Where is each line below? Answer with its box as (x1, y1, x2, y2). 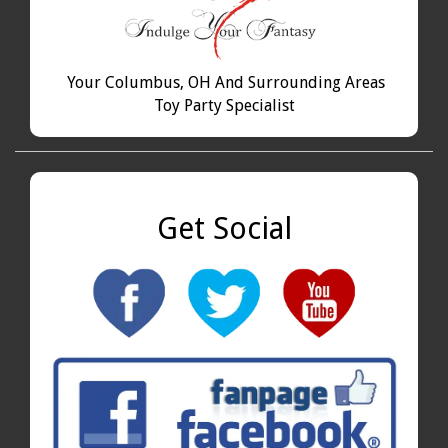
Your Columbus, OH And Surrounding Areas (63, 73, 385, 93)
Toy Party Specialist (153, 96, 295, 116)
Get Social (156, 211, 292, 247)
